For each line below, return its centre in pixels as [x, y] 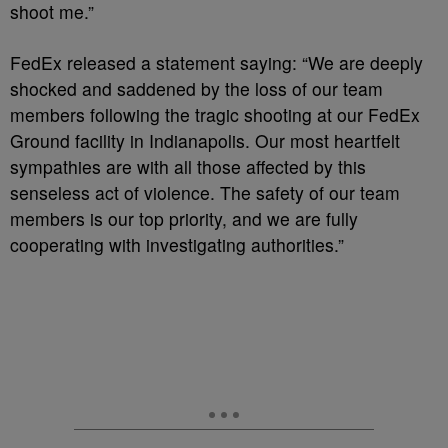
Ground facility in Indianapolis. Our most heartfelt [205, 141]
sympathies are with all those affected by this [188, 167]
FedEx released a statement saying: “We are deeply [216, 63]
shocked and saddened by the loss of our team [196, 89]
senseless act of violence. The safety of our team [205, 193]
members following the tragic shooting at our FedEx [215, 115]
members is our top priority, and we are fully [184, 219]
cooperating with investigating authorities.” [177, 245]
